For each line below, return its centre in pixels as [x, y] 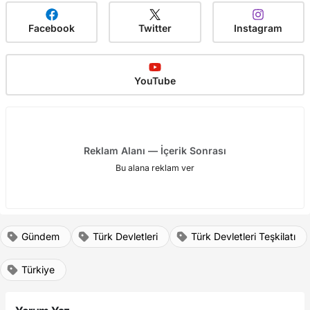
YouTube [155, 80]
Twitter [155, 28]
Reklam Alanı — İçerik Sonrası [155, 150]
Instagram [258, 28]
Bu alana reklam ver [155, 167]
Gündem [40, 236]
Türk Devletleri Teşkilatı [243, 236]
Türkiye [38, 269]
